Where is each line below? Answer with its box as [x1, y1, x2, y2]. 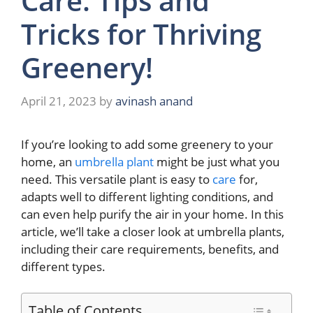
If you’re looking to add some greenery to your [21, 136, 273, 152]
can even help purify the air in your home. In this [21, 205, 284, 222]
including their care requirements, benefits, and [21, 240, 279, 257]
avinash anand [115, 92, 193, 109]
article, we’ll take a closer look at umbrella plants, [21, 223, 284, 240]
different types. [21, 258, 105, 275]
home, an [21, 153, 75, 170]
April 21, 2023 [21, 92, 96, 109]
